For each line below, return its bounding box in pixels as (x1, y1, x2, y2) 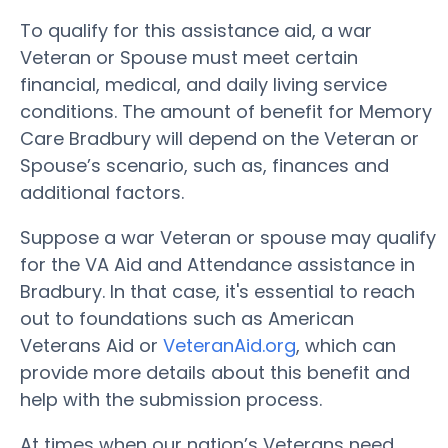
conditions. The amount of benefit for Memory (20, 99, 432, 124)
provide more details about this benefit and (20, 360, 410, 385)
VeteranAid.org (163, 333, 296, 358)
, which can (296, 333, 396, 358)
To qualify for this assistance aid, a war (20, 18, 372, 43)
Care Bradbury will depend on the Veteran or (20, 126, 419, 151)
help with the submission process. (20, 387, 322, 412)
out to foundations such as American (20, 306, 354, 331)
